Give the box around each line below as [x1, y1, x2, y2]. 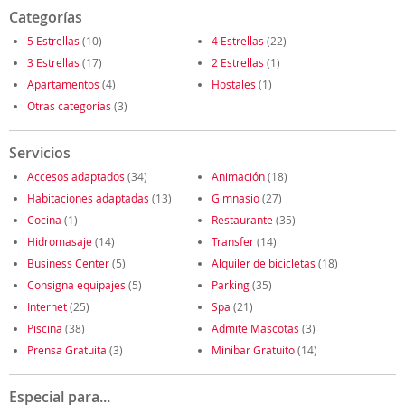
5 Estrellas [27, 33, 80, 48]
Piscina [27, 321, 62, 335]
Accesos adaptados [27, 169, 125, 184]
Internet [27, 299, 67, 314]
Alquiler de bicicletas [212, 256, 316, 270]
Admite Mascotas [212, 321, 299, 335]
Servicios [9, 143, 71, 163]
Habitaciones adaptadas [27, 191, 149, 205]
